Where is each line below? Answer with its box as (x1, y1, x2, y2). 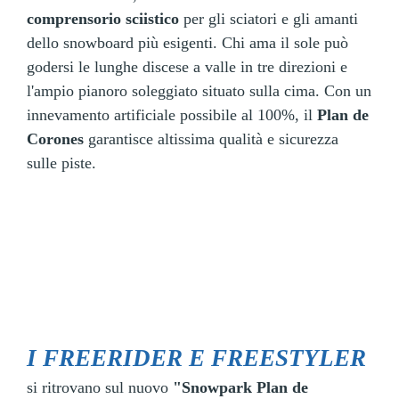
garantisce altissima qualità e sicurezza (84, 130, 338, 149)
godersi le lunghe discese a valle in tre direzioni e (27, 58, 347, 77)
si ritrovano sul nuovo (27, 378, 173, 396)
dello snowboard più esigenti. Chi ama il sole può (27, 34, 348, 53)
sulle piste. (27, 154, 96, 173)
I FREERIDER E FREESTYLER (27, 345, 366, 372)
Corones (27, 130, 84, 149)
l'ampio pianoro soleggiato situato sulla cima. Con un (27, 82, 371, 101)
